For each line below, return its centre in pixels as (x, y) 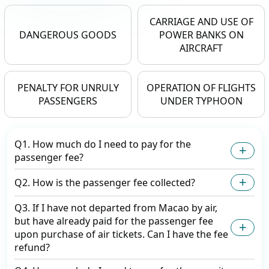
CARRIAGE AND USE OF (201, 22)
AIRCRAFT (201, 48)
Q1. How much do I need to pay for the (103, 144)
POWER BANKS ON (201, 35)
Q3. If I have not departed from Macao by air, (116, 208)
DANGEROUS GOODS (68, 35)
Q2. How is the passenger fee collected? (105, 183)
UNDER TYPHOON (201, 101)
